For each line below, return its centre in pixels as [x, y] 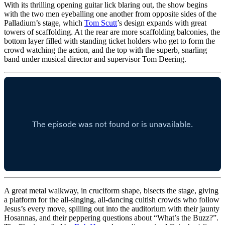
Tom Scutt [101, 23]
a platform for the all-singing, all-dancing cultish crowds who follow [112, 200]
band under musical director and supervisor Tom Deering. [95, 59]
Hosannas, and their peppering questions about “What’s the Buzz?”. [111, 218]
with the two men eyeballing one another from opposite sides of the [110, 14]
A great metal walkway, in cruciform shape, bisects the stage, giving [111, 191]
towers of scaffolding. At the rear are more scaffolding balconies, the [112, 32]
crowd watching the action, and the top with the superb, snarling [105, 50]
